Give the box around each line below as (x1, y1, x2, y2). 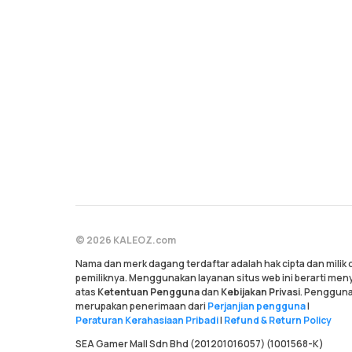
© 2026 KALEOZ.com (75, 233, 176, 247)
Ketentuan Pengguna (97, 285, 200, 299)
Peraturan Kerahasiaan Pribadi (75, 313, 218, 327)
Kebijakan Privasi (221, 285, 300, 299)
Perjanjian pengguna (207, 299, 306, 313)
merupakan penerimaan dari (75, 299, 207, 313)
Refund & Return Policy (224, 313, 332, 327)
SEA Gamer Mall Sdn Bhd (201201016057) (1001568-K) (75, 337, 324, 350)
